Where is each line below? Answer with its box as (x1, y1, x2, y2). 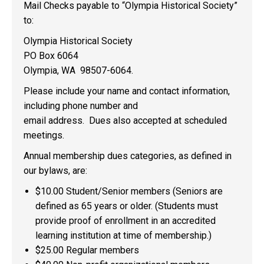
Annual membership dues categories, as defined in (24, 150, 232, 161)
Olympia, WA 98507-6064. (24, 65, 133, 76)
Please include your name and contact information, (24, 85, 230, 97)
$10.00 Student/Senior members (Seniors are (35, 186, 223, 197)
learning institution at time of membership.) (35, 230, 212, 241)
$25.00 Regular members (35, 245, 139, 256)
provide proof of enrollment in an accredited (35, 215, 216, 226)
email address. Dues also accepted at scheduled (24, 115, 227, 126)
